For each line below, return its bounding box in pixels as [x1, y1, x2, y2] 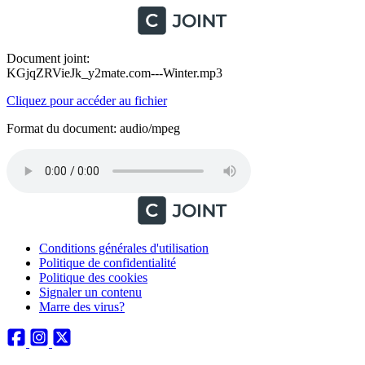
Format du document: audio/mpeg [7, 121, 180, 135]
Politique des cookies [39, 270, 147, 284]
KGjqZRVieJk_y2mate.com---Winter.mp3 [7, 66, 222, 80]
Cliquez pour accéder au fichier [7, 94, 167, 108]
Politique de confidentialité [39, 256, 176, 270]
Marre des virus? [39, 300, 125, 314]
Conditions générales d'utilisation [39, 241, 209, 255]
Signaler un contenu [39, 285, 142, 299]
